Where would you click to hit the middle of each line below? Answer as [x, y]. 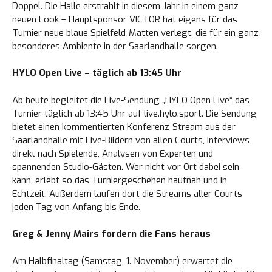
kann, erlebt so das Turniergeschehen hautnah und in [120, 180]
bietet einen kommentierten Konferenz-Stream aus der [124, 127]
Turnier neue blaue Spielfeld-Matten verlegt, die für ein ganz [135, 32]
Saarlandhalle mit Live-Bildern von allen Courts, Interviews [131, 140]
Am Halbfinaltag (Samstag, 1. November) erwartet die [122, 261]
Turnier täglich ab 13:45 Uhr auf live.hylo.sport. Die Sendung [134, 113]
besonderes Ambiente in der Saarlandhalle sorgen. [115, 46]
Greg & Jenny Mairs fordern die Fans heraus [111, 234]
